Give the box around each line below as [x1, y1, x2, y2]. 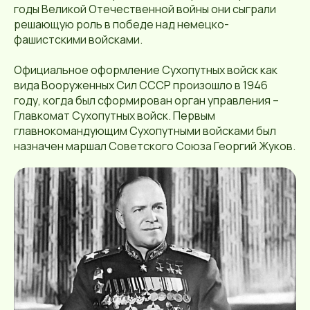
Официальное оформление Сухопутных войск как [14, 62, 277, 77]
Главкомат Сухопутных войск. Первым [14, 107, 215, 123]
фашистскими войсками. [14, 31, 143, 47]
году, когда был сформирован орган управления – [14, 92, 279, 108]
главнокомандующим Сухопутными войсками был [14, 122, 276, 138]
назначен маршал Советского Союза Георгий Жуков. [14, 138, 295, 154]
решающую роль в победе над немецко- [14, 16, 229, 32]
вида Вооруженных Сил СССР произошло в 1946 [14, 77, 268, 93]
